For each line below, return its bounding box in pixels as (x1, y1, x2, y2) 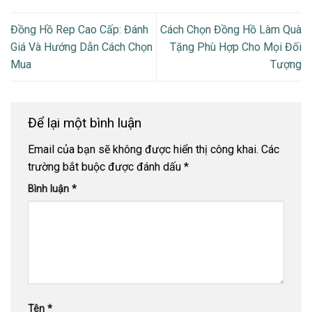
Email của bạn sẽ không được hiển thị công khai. (28, 142, 258, 156)
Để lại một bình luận (28, 114, 145, 131)
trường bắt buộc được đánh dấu (28, 159, 184, 173)
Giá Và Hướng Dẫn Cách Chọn (10, 40, 153, 54)
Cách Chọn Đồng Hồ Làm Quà (160, 22, 302, 36)
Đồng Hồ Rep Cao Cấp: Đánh (10, 22, 148, 36)
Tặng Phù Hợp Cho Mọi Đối (170, 40, 302, 54)
